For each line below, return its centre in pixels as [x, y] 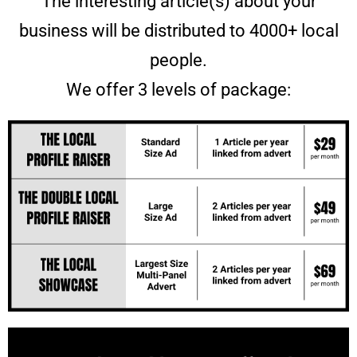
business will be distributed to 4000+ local [178, 30]
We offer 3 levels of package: [178, 89]
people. [178, 60]
